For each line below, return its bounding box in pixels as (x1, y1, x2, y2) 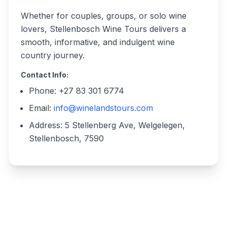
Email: (29, 103, 54, 113)
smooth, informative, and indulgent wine (21, 37, 175, 47)
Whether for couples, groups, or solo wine (21, 11, 186, 21)
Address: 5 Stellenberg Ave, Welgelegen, (29, 120, 185, 130)
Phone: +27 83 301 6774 (29, 86, 124, 96)
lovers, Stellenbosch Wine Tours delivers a (21, 24, 186, 34)
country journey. (21, 50, 85, 60)
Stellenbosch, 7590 (29, 133, 104, 143)
